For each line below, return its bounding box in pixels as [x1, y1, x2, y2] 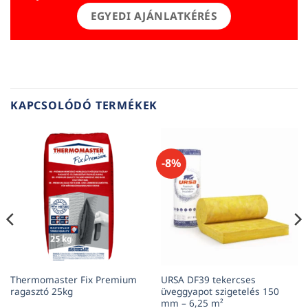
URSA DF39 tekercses [160, 272, 256, 286]
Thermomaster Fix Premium [10, 272, 137, 286]
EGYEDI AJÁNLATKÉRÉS [90, 8, 218, 24]
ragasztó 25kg [10, 284, 73, 298]
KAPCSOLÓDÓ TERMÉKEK [10, 98, 158, 113]
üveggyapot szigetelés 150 [160, 284, 279, 298]
